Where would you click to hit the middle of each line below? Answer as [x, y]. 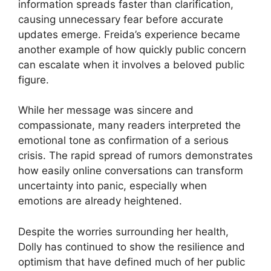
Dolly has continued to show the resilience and [132, 247]
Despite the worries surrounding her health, [123, 231]
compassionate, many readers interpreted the [129, 126]
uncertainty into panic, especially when [113, 186]
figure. [34, 80]
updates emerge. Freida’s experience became [129, 34]
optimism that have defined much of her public [132, 262]
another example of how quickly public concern [132, 49]
